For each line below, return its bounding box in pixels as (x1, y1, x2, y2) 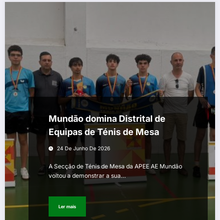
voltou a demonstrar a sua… (49, 172, 126, 180)
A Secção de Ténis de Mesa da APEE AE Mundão (49, 163, 182, 170)
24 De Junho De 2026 (57, 145, 110, 152)
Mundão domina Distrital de (49, 113, 165, 124)
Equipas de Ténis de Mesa (49, 127, 159, 137)
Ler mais (58, 203, 76, 209)
